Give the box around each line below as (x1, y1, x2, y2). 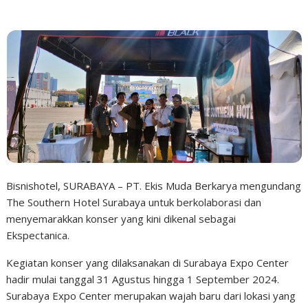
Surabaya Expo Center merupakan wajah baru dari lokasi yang (6, 289, 296, 303)
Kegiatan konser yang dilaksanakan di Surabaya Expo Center (6, 256, 289, 270)
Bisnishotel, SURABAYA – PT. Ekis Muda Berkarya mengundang (6, 179, 302, 193)
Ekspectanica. (6, 228, 70, 243)
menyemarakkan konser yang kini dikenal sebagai (6, 212, 236, 226)
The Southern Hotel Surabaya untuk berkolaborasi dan (6, 195, 262, 210)
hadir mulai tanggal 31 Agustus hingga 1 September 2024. (6, 272, 280, 287)
